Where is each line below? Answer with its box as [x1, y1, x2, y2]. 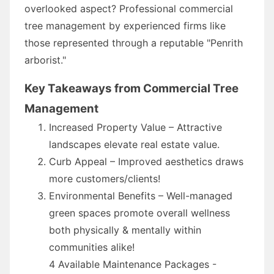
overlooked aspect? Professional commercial [24, 2, 233, 15]
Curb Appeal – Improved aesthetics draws [49, 155, 243, 168]
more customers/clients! [49, 172, 160, 185]
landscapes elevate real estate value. [49, 138, 220, 150]
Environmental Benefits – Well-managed [49, 189, 232, 202]
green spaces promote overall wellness [49, 206, 230, 219]
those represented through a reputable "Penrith [24, 36, 243, 49]
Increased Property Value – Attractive [49, 120, 222, 133]
